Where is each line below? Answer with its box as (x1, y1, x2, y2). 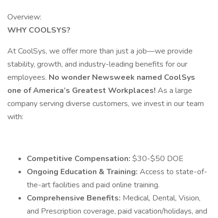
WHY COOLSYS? (7, 25, 71, 36)
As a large (158, 85, 192, 96)
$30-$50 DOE (132, 153, 183, 164)
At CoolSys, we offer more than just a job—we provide (7, 46, 193, 56)
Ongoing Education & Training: (27, 166, 140, 177)
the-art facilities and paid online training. (27, 180, 160, 190)
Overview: (7, 12, 41, 22)
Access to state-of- (140, 166, 207, 177)
